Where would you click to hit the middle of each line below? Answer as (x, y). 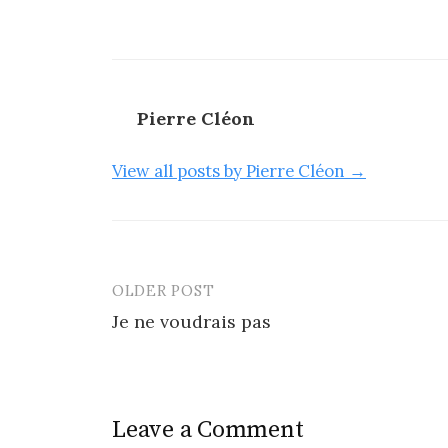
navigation (176, 339)
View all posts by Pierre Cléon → (239, 171)
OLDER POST (163, 291)
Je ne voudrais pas (191, 322)
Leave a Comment (208, 430)
